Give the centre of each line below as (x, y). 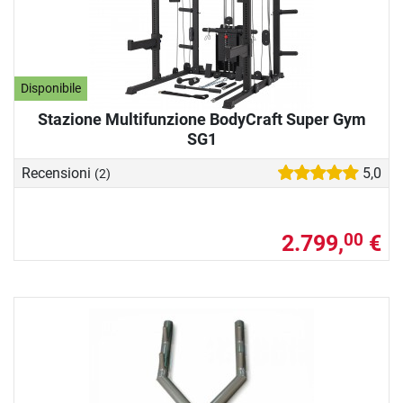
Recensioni (58, 173)
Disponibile (51, 89)
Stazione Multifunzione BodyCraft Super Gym (201, 120)
